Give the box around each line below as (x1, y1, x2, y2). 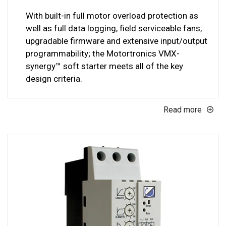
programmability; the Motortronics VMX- (26, 48, 180, 59)
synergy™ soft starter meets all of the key (26, 61, 183, 71)
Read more (163, 104, 202, 115)
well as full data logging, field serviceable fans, (26, 23, 202, 33)
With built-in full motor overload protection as (26, 10, 198, 21)
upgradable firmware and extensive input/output (26, 35, 207, 46)
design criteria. (26, 73, 82, 84)
